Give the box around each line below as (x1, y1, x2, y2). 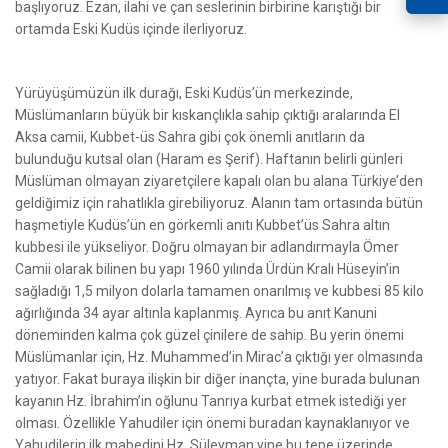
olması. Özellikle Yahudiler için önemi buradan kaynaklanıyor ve (15, 414, 410, 431)
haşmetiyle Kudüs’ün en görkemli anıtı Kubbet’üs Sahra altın (15, 216, 390, 233)
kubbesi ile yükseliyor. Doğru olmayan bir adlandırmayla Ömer (15, 238, 399, 255)
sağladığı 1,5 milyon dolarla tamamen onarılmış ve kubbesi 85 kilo (15, 282, 424, 299)
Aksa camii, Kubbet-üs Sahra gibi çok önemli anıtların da (15, 128, 365, 145)
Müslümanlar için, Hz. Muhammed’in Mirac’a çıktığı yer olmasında (15, 348, 423, 365)
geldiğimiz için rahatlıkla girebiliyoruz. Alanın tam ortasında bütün (15, 194, 423, 211)
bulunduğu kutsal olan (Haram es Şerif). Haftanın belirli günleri (15, 150, 403, 167)
